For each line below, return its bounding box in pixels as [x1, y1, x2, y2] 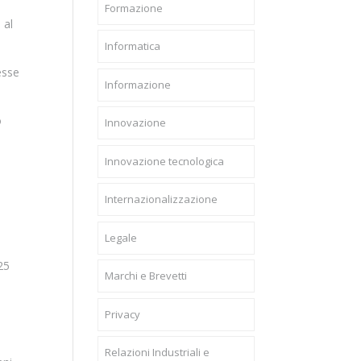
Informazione [104, 77, 171, 92]
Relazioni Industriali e [104, 345, 210, 359]
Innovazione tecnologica [104, 153, 224, 168]
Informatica [104, 39, 160, 53]
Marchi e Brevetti [104, 268, 187, 283]
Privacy [104, 306, 140, 322]
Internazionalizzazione [104, 192, 218, 206]
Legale [104, 230, 137, 245]
